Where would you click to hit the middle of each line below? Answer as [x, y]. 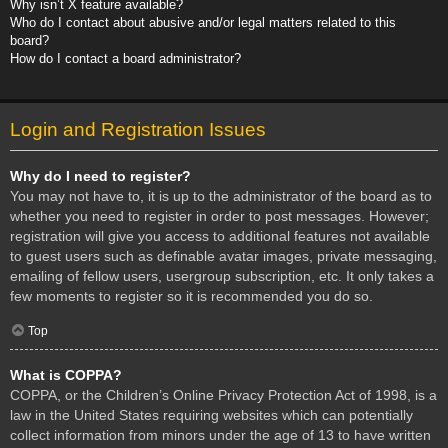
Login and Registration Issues [138, 129]
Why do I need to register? [100, 175]
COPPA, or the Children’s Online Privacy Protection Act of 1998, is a [223, 395]
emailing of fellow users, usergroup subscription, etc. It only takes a [222, 275]
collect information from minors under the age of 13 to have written [220, 435]
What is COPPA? [66, 375]
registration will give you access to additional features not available [220, 235]
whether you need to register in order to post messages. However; [219, 215]
